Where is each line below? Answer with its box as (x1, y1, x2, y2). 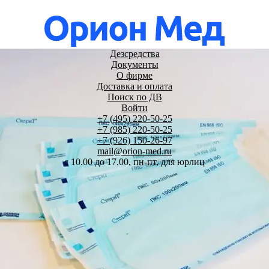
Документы (110, 59, 159, 70)
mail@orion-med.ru (97, 145, 172, 156)
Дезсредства (109, 48, 160, 59)
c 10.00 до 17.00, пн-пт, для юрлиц (64, 156, 205, 167)
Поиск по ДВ (107, 91, 162, 102)
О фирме (116, 70, 153, 80)
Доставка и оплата (97, 80, 172, 91)
